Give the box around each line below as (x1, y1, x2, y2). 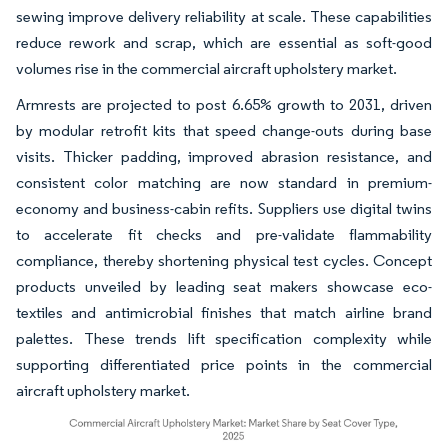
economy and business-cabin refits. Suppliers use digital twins (16, 198, 432, 218)
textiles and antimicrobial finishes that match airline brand (16, 302, 432, 322)
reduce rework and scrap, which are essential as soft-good (16, 32, 432, 52)
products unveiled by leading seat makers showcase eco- (16, 276, 432, 296)
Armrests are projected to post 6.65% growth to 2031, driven (16, 94, 432, 114)
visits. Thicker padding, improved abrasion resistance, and (16, 146, 432, 166)
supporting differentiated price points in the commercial (16, 354, 432, 374)
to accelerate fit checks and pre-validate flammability (16, 224, 432, 244)
